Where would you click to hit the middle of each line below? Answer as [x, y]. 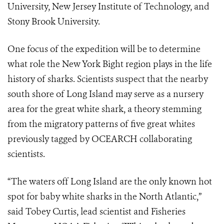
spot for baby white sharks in [65, 197]
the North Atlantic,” [163, 197]
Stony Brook [31, 22]
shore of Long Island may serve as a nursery [118, 94]
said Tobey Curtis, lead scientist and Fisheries [96, 212]
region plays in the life [169, 64]
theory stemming [168, 109]
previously [28, 139]
